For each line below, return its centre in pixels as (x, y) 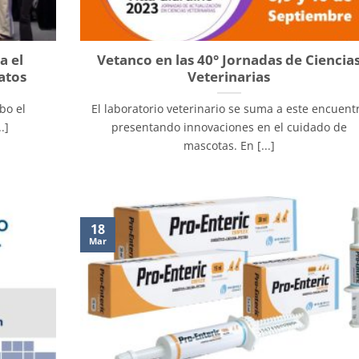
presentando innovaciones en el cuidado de (229, 127)
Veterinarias (229, 77)
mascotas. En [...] (229, 146)
